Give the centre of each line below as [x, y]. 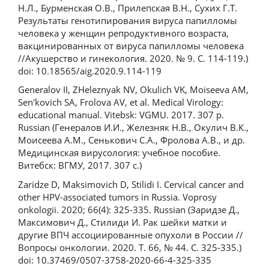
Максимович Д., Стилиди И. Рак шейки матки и [122, 222]
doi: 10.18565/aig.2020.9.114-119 [90, 71]
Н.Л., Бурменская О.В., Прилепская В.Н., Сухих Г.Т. [128, 8]
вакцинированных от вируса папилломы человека [131, 45]
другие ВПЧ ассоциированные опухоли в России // [131, 234]
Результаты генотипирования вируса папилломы [128, 20]
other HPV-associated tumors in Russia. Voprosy [117, 197]
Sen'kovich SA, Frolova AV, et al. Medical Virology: [121, 102]
